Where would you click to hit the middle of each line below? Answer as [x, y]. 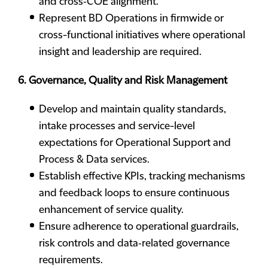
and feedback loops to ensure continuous [134, 193]
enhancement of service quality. [111, 210]
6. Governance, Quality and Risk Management [123, 81]
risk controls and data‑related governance [134, 243]
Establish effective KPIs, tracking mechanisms [142, 176]
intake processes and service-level [117, 126]
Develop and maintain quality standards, [133, 109]
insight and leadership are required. [120, 52]
